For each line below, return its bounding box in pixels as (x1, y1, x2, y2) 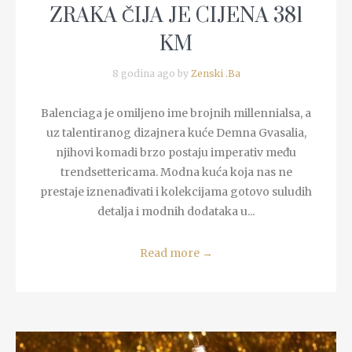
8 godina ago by (112, 68, 191, 79)
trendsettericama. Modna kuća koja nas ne (60, 165, 292, 179)
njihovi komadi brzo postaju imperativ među (56, 145, 296, 159)
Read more (139, 246, 202, 260)
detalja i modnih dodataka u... (97, 204, 255, 218)
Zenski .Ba (190, 68, 240, 79)
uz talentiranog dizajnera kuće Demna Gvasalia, (46, 126, 306, 140)
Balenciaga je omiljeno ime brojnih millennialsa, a (41, 106, 311, 120)
